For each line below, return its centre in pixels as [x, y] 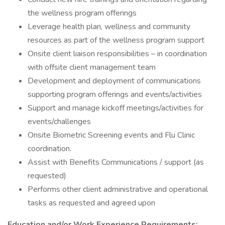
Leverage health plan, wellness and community [109, 27]
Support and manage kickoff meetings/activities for [116, 108]
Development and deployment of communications [114, 81]
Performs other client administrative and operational [118, 189]
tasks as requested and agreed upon [91, 203]
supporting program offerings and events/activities [115, 94]
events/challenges [59, 122]
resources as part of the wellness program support [116, 40]
